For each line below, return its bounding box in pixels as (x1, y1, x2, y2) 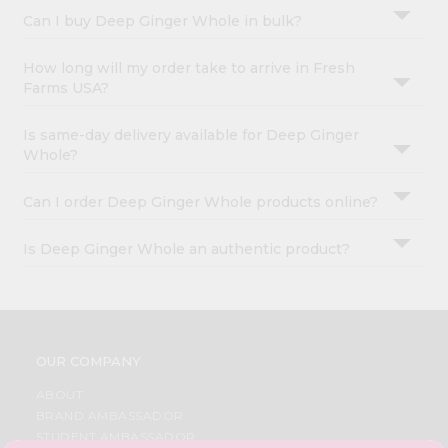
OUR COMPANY (35, 353, 141, 370)
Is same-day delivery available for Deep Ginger (23, 126, 360, 145)
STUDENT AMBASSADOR (35, 429, 196, 445)
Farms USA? (23, 79, 110, 98)
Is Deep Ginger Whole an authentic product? (23, 240, 351, 259)
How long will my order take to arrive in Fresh (23, 59, 356, 78)
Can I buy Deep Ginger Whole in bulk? (23, 12, 303, 31)
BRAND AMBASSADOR (35, 408, 184, 424)
